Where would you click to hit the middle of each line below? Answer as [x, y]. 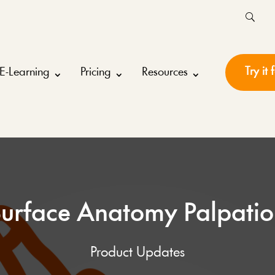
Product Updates [137, 253]
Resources [165, 73]
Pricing [95, 73]
